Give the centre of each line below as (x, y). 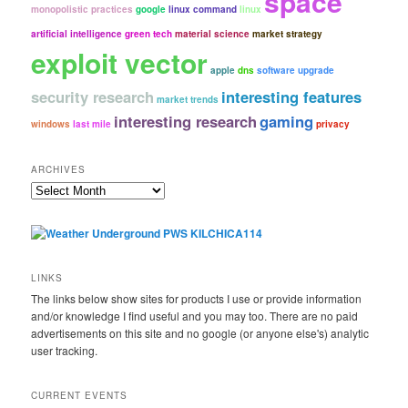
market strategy (288, 34)
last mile (92, 124)
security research (93, 97)
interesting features (292, 97)
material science (213, 34)
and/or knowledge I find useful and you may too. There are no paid (195, 316)
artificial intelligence (77, 34)
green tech (149, 34)
